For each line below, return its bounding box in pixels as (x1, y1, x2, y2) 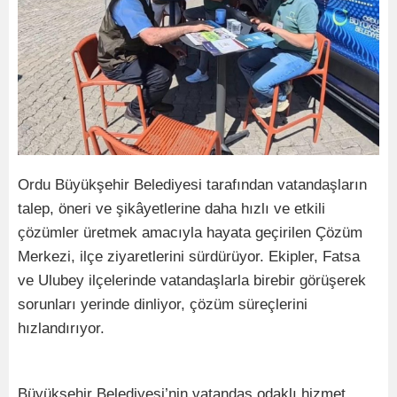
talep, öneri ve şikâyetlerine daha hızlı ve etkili (18, 199, 325, 217)
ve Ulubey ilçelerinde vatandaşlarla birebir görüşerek (18, 271, 366, 289)
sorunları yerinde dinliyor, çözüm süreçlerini (18, 295, 307, 313)
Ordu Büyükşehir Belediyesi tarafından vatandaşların (18, 175, 367, 193)
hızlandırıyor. (18, 319, 105, 337)
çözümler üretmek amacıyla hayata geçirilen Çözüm (18, 223, 362, 241)
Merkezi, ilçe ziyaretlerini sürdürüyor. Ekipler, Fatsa (18, 247, 360, 265)
